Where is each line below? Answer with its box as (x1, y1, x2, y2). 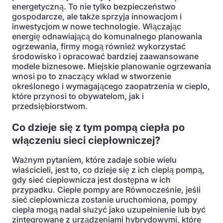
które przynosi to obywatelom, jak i (12, 91, 144, 101)
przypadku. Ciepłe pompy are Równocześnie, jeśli (12, 185, 201, 195)
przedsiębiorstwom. (12, 101, 88, 111)
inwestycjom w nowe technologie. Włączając (12, 21, 181, 31)
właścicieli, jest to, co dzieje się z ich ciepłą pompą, (12, 165, 205, 175)
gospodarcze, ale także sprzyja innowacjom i (12, 11, 182, 21)
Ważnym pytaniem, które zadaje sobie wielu (12, 155, 177, 165)
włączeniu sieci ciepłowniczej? (12, 134, 160, 146)
